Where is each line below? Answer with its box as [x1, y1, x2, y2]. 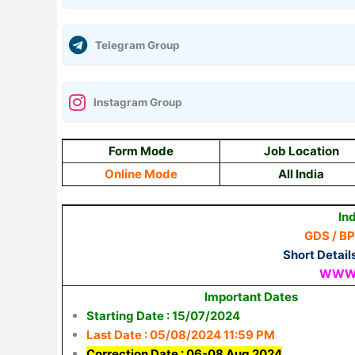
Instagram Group [94, 96, 182, 109]
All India [278, 166, 324, 181]
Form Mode [109, 143, 174, 158]
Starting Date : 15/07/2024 [86, 307, 240, 323]
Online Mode [105, 166, 177, 181]
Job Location [263, 143, 339, 158]
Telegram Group [95, 39, 180, 52]
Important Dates [204, 288, 298, 304]
